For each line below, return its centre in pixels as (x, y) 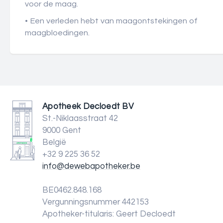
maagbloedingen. (57, 33)
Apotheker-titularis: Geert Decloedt (109, 214)
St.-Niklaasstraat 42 (80, 118)
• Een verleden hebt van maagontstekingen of (111, 21)
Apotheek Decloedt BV (88, 107)
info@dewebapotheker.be (91, 166)
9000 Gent (62, 130)
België (54, 142)
